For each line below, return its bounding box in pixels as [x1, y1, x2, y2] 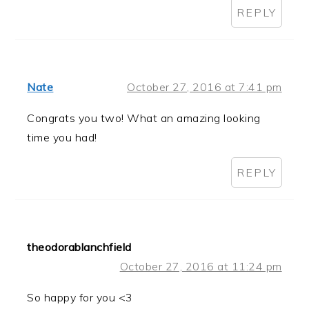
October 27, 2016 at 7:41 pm [127, 79, 282, 94]
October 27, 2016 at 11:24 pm [119, 259, 282, 273]
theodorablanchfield [27, 239, 132, 254]
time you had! [27, 130, 97, 144]
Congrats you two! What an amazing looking [27, 110, 261, 125]
